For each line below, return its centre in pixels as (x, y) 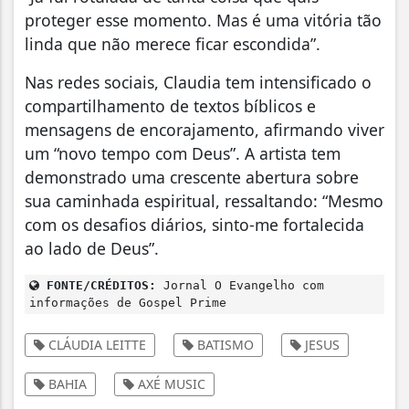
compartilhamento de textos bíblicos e (170, 106)
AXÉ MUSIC (170, 384)
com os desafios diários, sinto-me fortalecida (194, 225)
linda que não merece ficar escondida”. (173, 44)
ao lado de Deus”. (92, 249)
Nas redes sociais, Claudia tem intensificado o (198, 83)
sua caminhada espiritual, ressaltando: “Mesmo (204, 201)
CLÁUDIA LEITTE (95, 345)
